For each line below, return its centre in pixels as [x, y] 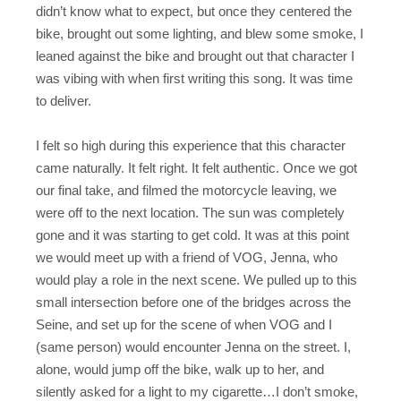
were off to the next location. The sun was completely [190, 213]
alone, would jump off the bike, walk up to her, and [180, 370]
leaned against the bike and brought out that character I [195, 55]
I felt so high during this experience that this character [191, 146]
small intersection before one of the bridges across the [193, 303]
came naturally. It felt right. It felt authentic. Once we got [196, 168]
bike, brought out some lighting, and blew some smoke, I [200, 33]
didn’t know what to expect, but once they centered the [194, 11]
